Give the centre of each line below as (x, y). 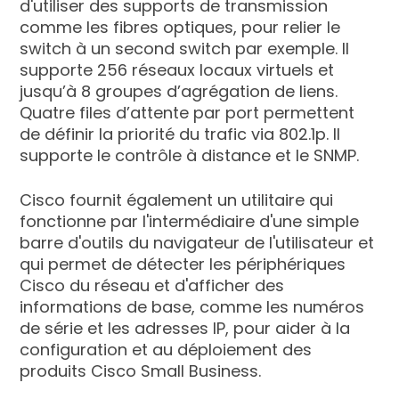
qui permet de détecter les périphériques (183, 264)
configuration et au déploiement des (166, 349)
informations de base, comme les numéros (192, 306)
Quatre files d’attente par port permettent (187, 112)
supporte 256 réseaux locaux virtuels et (177, 69)
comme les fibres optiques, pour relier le (180, 27)
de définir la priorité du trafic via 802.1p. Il (180, 134)
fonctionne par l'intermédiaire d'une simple (190, 221)
